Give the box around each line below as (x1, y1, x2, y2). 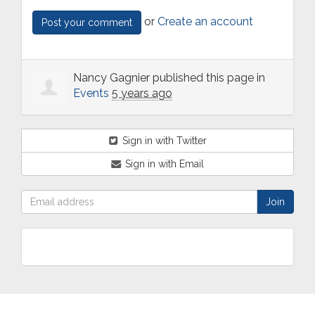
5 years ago (112, 86, 172, 101)
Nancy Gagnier (73, 71, 150, 85)
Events (73, 86, 109, 101)
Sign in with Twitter (120, 135, 207, 147)
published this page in (150, 71, 265, 85)
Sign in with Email (122, 158, 205, 170)
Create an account (157, 15, 253, 29)
